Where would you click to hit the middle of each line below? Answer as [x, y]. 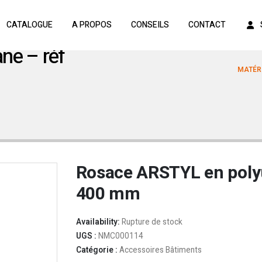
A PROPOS [92, 25]
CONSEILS [150, 25]
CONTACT [207, 25]
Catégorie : [97, 250]
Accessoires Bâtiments [160, 250]
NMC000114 [120, 236]
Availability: [99, 222]
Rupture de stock [152, 222]
